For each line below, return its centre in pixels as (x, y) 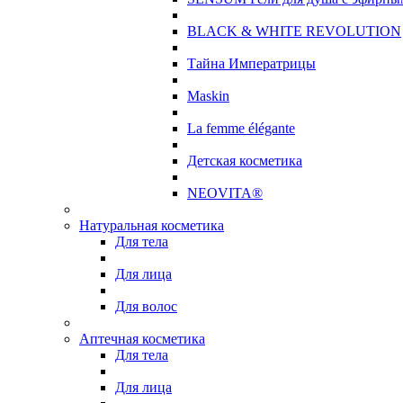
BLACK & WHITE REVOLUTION (294, 31)
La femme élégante (241, 128)
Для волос (146, 306)
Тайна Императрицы (251, 63)
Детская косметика (245, 161)
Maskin (208, 96)
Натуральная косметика (152, 225)
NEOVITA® (225, 193)
